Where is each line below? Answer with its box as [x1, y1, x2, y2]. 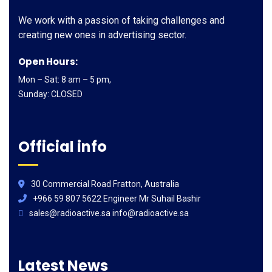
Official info [18, 137, 107, 157]
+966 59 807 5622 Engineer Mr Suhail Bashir [33, 194, 201, 203]
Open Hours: [18, 55, 78, 68]
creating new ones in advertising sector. [18, 29, 186, 41]
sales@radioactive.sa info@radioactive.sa [29, 208, 189, 218]
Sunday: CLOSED [18, 89, 83, 99]
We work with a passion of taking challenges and [18, 15, 225, 26]
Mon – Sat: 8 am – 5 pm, [18, 75, 111, 84]
